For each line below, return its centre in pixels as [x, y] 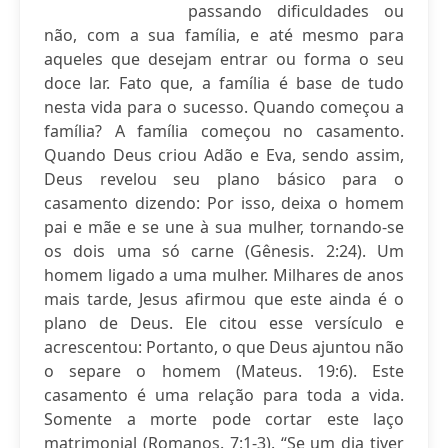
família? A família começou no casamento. [224, 131]
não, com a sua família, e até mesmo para [224, 35]
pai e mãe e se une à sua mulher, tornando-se [224, 227]
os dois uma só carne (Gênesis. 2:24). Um [224, 251]
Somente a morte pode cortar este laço [224, 419]
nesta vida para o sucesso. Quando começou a [224, 107]
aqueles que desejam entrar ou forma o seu [224, 59]
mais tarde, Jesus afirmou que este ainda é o [224, 299]
